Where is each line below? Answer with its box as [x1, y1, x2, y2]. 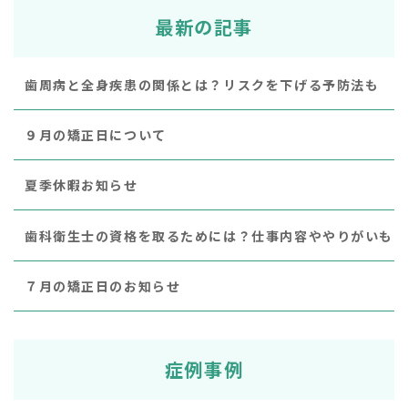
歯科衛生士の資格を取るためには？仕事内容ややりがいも [25, 226, 393, 245]
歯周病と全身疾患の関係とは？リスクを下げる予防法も [25, 76, 380, 95]
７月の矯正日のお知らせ [25, 276, 181, 295]
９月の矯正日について [25, 126, 167, 145]
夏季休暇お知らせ [25, 176, 138, 195]
